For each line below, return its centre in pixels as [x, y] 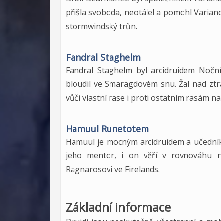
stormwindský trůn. [101, 26]
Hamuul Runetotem [107, 129]
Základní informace [118, 207]
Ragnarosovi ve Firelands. [113, 169]
